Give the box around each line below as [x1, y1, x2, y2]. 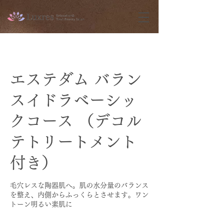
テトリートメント [10, 134, 137, 150]
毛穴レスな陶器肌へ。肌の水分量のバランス [10, 182, 149, 189]
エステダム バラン [10, 71, 142, 87]
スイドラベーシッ [10, 92, 137, 108]
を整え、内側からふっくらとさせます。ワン [10, 191, 149, 198]
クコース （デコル [10, 113, 142, 129]
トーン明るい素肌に [10, 201, 72, 208]
